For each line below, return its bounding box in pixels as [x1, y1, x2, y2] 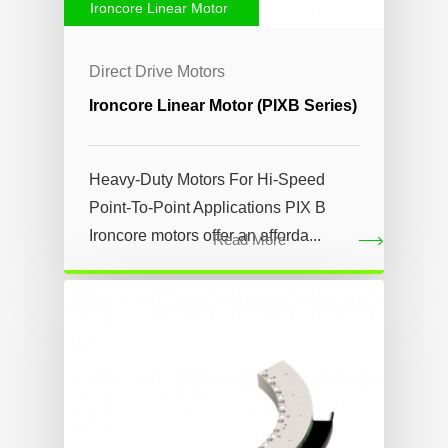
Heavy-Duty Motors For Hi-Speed [89, 170, 325, 188]
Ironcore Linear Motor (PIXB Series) [89, 96, 357, 114]
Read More [212, 230, 286, 248]
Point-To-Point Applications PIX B [89, 198, 326, 216]
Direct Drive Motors [89, 62, 225, 80]
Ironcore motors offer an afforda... [89, 226, 321, 244]
